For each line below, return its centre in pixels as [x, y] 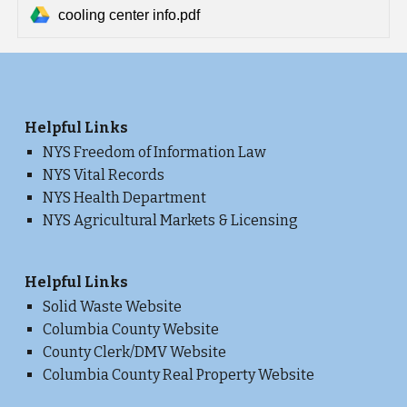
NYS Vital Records [104, 175]
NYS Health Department [125, 198]
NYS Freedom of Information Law [155, 152]
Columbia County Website [131, 329]
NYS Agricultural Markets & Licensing [171, 220]
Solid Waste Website [113, 307]
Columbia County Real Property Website [180, 375]
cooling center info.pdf [129, 15]
